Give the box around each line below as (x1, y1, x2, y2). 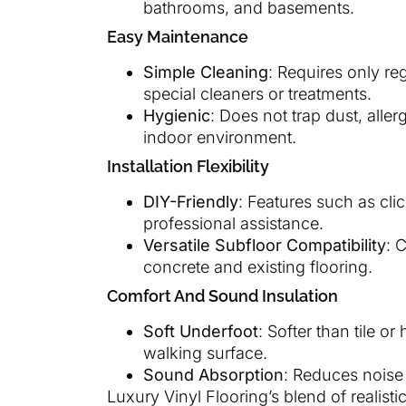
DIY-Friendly (143, 192, 238, 212)
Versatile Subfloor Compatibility (143, 236, 386, 256)
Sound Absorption (143, 365, 284, 385)
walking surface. (143, 343, 267, 363)
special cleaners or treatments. (143, 84, 372, 104)
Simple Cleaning (143, 63, 268, 82)
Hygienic (143, 106, 210, 126)
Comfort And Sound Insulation (107, 286, 338, 306)
